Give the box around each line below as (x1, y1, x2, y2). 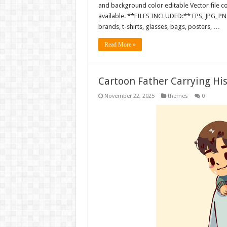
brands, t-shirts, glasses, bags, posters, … (98, 23, 220, 31)
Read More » (104, 41, 136, 49)
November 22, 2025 (104, 93, 155, 100)
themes (167, 93, 188, 100)
